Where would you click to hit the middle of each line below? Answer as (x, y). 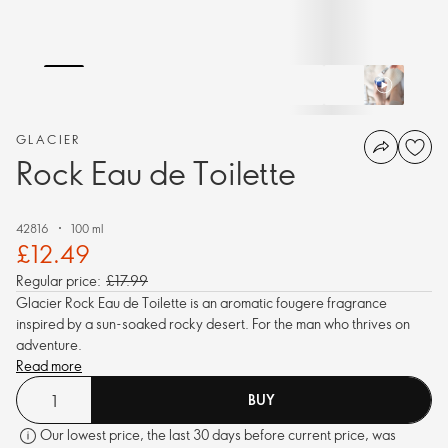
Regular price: (58, 280)
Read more (49, 365)
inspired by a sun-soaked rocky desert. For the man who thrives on (213, 323)
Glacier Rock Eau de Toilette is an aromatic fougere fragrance (201, 302)
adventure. (49, 344)
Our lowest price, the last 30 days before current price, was (218, 434)
